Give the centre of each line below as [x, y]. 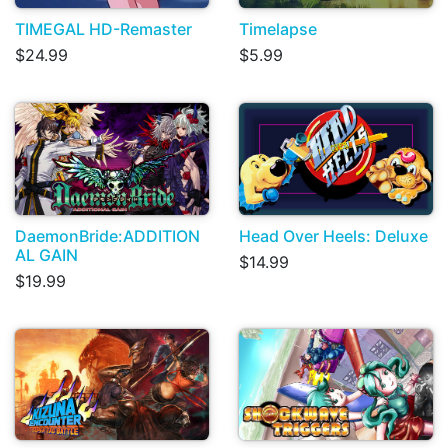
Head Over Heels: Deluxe [333, 235]
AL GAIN [46, 254]
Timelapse [278, 29]
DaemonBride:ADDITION [107, 235]
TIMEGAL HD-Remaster [103, 29]
